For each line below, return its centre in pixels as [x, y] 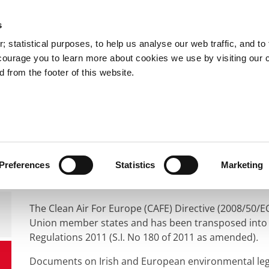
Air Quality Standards [172, 110]
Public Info [240, 78]
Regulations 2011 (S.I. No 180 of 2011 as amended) [143, 237]
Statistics [135, 165]
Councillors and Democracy [125, 78]
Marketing [242, 165]
